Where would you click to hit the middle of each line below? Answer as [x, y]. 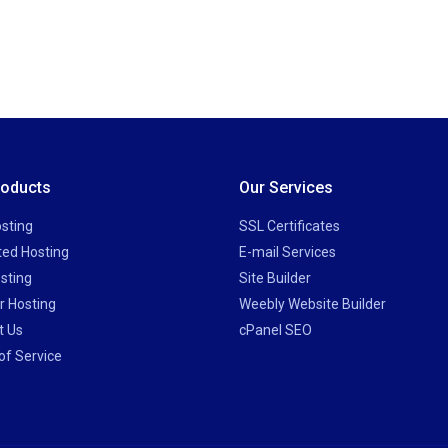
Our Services [286, 187]
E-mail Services [287, 252]
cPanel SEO [275, 330]
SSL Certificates [289, 226]
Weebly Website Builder [312, 304]
